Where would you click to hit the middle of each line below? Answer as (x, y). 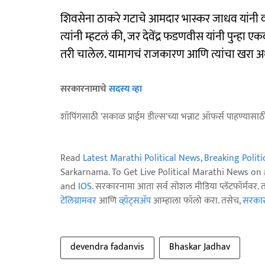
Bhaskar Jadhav (200, 247)
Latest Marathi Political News (142, 158)
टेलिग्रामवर (78, 201)
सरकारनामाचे (85, 89)
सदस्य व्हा (125, 89)
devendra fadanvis (107, 247)
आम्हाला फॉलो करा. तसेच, (197, 201)
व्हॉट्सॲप (135, 201)
